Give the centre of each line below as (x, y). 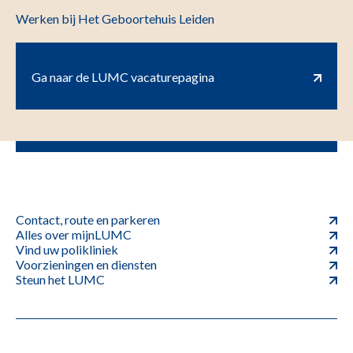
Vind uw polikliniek (67, 249)
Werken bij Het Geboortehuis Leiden (115, 18)
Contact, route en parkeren (88, 219)
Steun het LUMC (60, 279)
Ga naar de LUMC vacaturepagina (123, 76)
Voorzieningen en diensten (86, 264)
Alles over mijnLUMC (74, 234)
